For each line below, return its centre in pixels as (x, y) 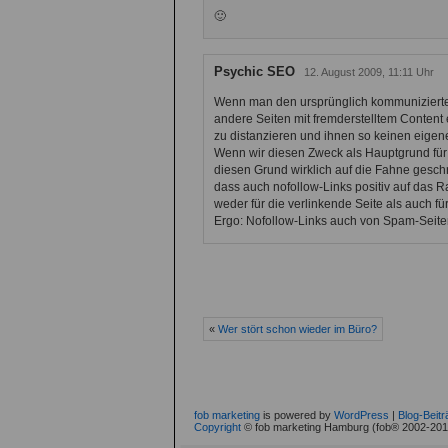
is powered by (297, 414)
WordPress (361, 414)
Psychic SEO (254, 71)
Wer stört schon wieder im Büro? (297, 328)
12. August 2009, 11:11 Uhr (366, 71)
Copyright (217, 426)
